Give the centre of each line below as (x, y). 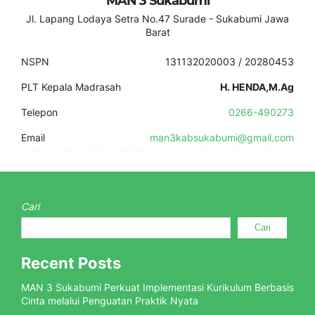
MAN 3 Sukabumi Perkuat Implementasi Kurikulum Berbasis (157, 287)
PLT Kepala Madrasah (71, 87)
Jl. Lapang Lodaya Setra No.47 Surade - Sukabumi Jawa (157, 19)
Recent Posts (71, 263)
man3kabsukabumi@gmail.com (222, 137)
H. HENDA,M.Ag (257, 87)
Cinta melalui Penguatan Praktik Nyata (110, 301)
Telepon (39, 112)
